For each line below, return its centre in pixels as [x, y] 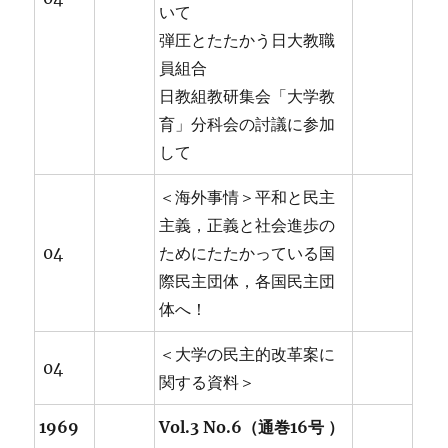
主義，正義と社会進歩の [247, 225]
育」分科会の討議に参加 [247, 124]
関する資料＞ [207, 382]
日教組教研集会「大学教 [247, 96]
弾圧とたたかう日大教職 [247, 40]
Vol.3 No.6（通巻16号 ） [252, 427]
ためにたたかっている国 [247, 253]
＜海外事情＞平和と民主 [247, 197]
